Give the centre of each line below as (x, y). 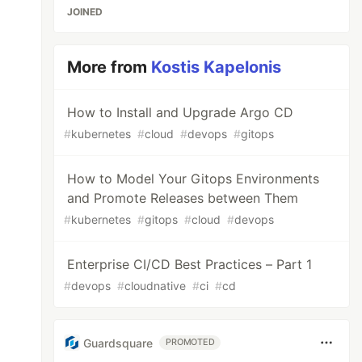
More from (109, 67)
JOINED (85, 12)
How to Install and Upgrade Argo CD (181, 112)
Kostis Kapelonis (217, 67)
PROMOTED (190, 342)
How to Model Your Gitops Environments (194, 179)
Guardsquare (118, 343)
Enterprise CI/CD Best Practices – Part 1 (190, 264)
